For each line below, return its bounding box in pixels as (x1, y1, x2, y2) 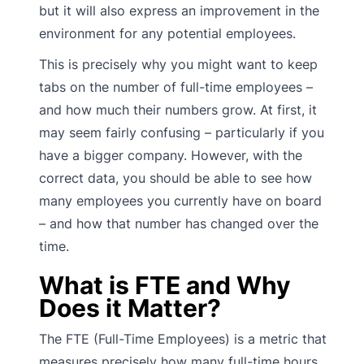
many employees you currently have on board (39, 192, 322, 209)
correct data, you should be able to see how (39, 169, 312, 186)
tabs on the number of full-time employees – (39, 78, 313, 95)
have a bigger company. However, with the (39, 146, 302, 163)
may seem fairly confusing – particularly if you (39, 123, 324, 141)
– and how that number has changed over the (39, 214, 318, 232)
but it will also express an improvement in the (39, 2, 319, 19)
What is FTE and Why (39, 270, 291, 300)
